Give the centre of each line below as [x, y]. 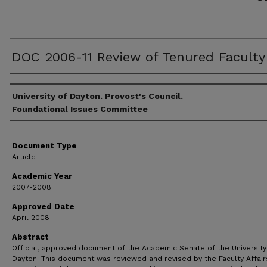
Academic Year [42, 176]
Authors [32, 85]
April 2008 [31, 218]
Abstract [30, 237]
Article [24, 157]
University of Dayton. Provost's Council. [97, 96]
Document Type [44, 146]
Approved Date [43, 207]
